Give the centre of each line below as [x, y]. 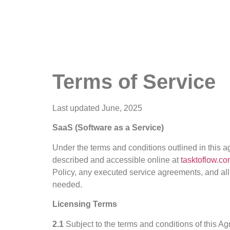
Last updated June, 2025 [97, 108]
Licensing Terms [85, 204]
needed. [67, 184]
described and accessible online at [117, 160]
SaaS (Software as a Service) [108, 128]
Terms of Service [134, 82]
